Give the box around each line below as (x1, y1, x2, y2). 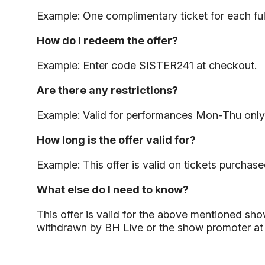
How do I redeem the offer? (37, 34, 178, 47)
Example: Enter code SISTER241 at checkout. (37, 59, 257, 72)
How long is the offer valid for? (37, 133, 196, 146)
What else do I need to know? (37, 183, 189, 196)
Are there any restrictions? (37, 83, 178, 96)
